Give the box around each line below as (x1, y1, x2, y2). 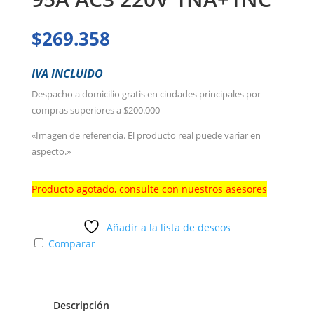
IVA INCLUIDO (31, 65, 103, 81)
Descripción (53, 298, 109, 312)
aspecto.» (31, 144, 71, 158)
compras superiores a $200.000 (31, 103, 160, 116)
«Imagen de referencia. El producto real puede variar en (31, 128, 261, 142)
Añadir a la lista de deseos (107, 220, 231, 234)
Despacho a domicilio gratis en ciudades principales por (31, 87, 261, 100)
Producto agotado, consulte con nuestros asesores (31, 182, 267, 196)
